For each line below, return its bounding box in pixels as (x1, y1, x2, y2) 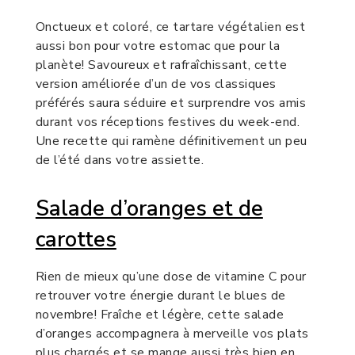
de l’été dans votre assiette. (35, 151, 204, 169)
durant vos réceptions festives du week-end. (35, 113, 300, 131)
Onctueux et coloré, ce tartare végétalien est (35, 17, 306, 36)
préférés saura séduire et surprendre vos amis (35, 94, 307, 112)
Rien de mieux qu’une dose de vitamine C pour (35, 267, 307, 285)
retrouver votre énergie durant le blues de (35, 286, 286, 304)
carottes (35, 224, 116, 254)
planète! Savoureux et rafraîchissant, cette (35, 55, 288, 74)
